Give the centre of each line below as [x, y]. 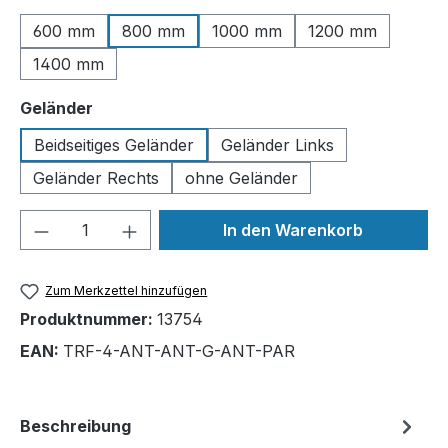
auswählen [137, 107]
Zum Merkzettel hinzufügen [126, 290]
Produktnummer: [88, 319]
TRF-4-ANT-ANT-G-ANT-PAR [179, 351]
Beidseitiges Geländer [114, 145]
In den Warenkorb [293, 230]
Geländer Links [277, 145]
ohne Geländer [241, 178]
